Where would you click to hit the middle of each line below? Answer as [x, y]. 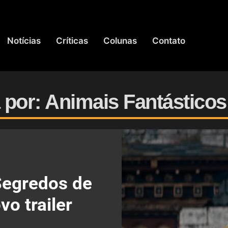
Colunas [120, 40]
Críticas [72, 40]
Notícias [24, 40]
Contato [169, 40]
